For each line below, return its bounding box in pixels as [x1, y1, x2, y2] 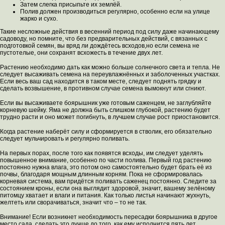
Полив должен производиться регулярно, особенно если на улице [20, 8, 210, 16]
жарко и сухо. [20, 15, 58, 23]
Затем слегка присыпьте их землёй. [20, 1, 122, 9]
